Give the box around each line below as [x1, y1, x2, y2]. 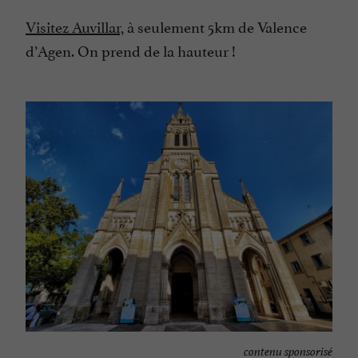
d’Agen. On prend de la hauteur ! [26, 38, 236, 62]
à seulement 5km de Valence [124, 14, 307, 38]
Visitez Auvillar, [26, 14, 124, 38]
